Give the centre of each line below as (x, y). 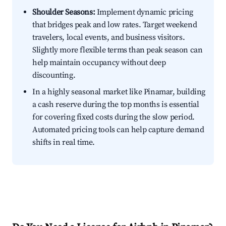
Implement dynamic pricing (144, 12)
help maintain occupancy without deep (99, 63)
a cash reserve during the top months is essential (116, 105)
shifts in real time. (64, 143)
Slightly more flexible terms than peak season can (118, 50)
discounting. (54, 75)
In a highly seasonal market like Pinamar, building (119, 92)
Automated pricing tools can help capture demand (118, 130)
